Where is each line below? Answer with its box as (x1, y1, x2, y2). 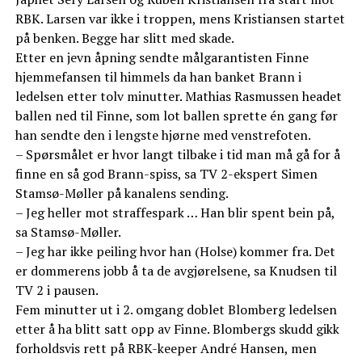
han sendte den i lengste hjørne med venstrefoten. (15, 126, 311, 145)
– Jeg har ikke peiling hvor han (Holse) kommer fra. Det (15, 242, 335, 261)
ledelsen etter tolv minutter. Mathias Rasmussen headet (15, 87, 342, 106)
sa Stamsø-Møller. (15, 223, 121, 242)
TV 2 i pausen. (15, 281, 99, 300)
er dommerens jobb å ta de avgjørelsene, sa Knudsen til (15, 262, 337, 280)
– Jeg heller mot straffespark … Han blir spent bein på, (15, 204, 335, 222)
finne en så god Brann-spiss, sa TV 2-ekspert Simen (15, 165, 318, 183)
